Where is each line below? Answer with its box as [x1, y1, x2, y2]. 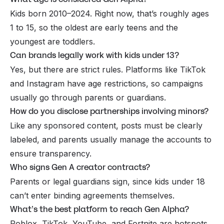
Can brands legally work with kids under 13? [10, 49, 179, 61]
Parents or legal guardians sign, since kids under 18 [10, 176, 205, 186]
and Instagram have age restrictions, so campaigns [10, 78, 203, 88]
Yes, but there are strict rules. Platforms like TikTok [10, 64, 205, 74]
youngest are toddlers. [10, 36, 95, 46]
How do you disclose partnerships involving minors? [10, 105, 208, 117]
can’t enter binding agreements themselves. [10, 190, 174, 200]
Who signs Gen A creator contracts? [10, 161, 150, 173]
